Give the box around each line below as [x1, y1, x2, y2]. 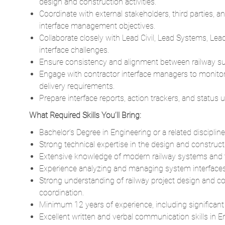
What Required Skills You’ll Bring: [29, 110, 141, 121]
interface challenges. [39, 45, 109, 55]
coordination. [39, 188, 84, 198]
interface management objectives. [39, 21, 155, 31]
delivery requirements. [39, 81, 115, 91]
